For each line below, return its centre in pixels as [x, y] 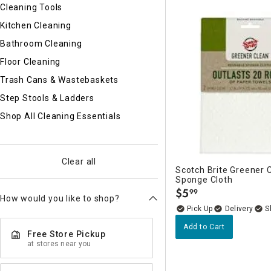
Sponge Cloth [204, 179]
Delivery [239, 208]
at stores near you [59, 244]
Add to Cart [204, 227]
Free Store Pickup [66, 234]
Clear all [79, 162]
